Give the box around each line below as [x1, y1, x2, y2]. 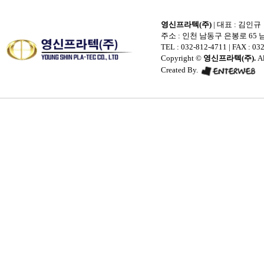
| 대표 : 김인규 [212, 20, 261, 29]
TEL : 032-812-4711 [161, 42, 227, 51]
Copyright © [161, 54, 203, 62]
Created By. [161, 65, 200, 74]
